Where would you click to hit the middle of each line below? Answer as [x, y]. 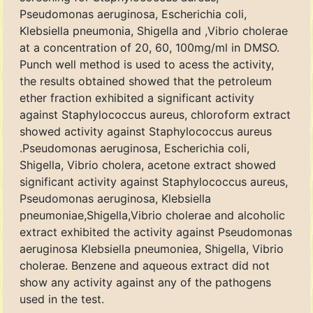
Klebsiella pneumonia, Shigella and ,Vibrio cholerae [154, 31]
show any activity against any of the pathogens [145, 282]
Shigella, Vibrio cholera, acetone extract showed [148, 165]
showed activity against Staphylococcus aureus [146, 131]
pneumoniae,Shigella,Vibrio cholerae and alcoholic [152, 215]
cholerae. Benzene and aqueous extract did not [145, 265]
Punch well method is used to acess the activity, [147, 64]
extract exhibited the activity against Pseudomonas [156, 232]
